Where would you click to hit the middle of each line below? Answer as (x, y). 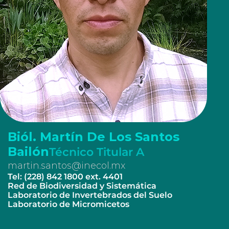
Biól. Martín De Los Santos (94, 137)
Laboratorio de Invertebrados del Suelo (90, 195)
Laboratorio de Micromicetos (68, 204)
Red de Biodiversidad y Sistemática (82, 186)
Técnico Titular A (97, 152)
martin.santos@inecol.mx (66, 166)
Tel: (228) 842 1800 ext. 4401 (65, 177)
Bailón (28, 152)
